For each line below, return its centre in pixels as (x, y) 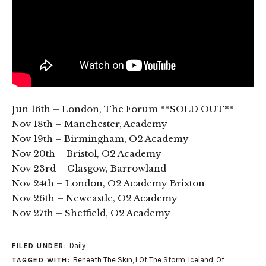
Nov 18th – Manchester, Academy (90, 124)
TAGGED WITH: (42, 260)
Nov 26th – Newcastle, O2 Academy (95, 198)
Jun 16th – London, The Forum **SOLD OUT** (123, 109)
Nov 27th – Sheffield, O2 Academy (91, 213)
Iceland (200, 260)
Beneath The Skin (102, 260)
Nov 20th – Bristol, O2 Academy (87, 154)
